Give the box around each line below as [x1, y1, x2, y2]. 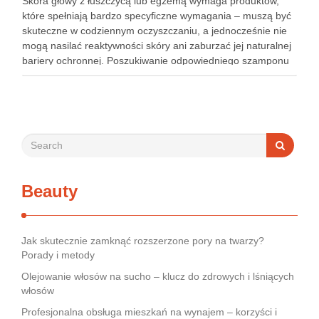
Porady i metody [21, 249, 95, 261]
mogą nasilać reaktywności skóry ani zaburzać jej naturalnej [22, 40, 291, 51]
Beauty [21, 182, 78, 201]
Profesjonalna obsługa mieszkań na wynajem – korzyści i [21, 306, 277, 318]
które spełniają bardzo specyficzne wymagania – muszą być [22, 10, 291, 21]
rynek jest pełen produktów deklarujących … [22, 85, 221, 96]
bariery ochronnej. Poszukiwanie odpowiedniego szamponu [22, 55, 289, 66]
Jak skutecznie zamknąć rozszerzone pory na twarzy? [21, 235, 264, 246]
